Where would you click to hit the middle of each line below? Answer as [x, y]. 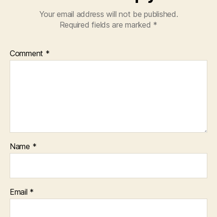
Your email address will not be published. [108, 14]
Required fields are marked [106, 24]
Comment [28, 53]
